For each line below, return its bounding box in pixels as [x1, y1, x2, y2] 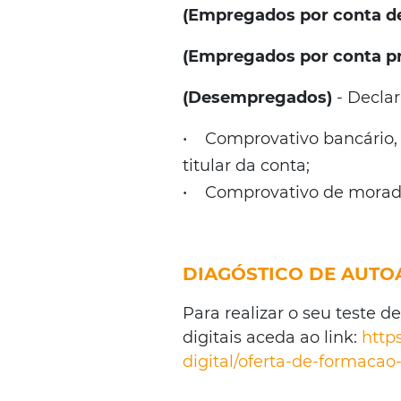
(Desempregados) [183, 88, 337, 107]
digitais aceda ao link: [183, 328, 363, 347]
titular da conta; [183, 156, 311, 175]
